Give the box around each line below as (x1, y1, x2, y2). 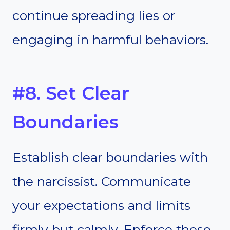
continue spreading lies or (12, 8, 175, 24)
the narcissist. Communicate (12, 174, 191, 189)
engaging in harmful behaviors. (12, 32, 208, 48)
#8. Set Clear (12, 82, 129, 104)
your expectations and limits (12, 198, 190, 214)
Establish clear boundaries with (12, 149, 208, 165)
